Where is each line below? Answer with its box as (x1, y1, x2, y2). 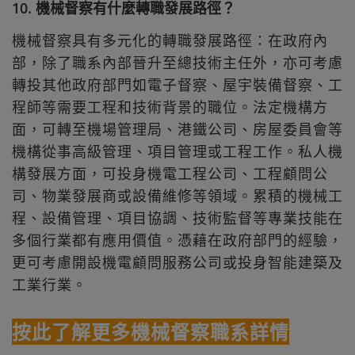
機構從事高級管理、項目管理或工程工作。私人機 (12, 142, 343, 162)
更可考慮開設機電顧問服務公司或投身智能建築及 (12, 253, 343, 273)
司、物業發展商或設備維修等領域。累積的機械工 (12, 186, 343, 206)
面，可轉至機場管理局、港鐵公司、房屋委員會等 (12, 120, 343, 139)
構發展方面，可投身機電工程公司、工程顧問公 (12, 164, 328, 184)
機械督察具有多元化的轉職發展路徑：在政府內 (12, 31, 328, 51)
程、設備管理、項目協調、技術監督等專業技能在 (12, 208, 343, 228)
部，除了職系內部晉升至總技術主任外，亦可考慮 (12, 53, 343, 73)
